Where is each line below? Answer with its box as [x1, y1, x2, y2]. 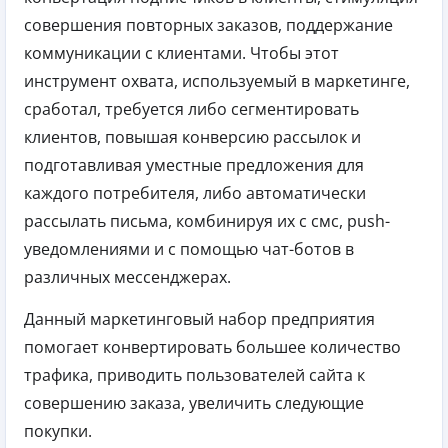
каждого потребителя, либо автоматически [24, 182, 366, 205]
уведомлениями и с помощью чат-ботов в [24, 238, 354, 261]
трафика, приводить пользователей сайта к [24, 364, 365, 387]
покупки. [24, 420, 92, 443]
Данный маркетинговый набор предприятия [24, 308, 375, 331]
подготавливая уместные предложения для [24, 154, 364, 177]
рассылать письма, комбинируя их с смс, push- [24, 210, 390, 233]
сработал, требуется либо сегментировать [24, 98, 359, 121]
